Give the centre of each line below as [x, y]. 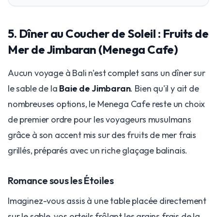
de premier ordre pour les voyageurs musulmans [100, 120]
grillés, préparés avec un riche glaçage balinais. [98, 151]
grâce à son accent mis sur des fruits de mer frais [102, 135]
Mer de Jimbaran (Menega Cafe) [93, 50]
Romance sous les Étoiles [61, 181]
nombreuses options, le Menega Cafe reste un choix [107, 104]
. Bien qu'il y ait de [165, 89]
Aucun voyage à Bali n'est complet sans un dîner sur [107, 73]
